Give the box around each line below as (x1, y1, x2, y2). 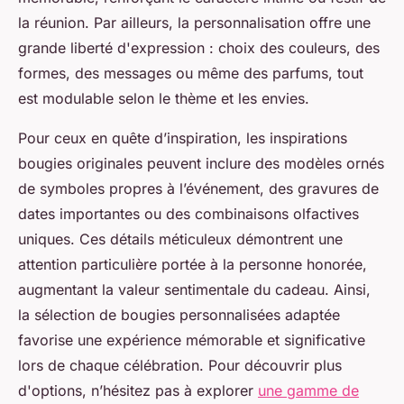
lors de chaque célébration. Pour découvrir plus (18, 356, 342, 375)
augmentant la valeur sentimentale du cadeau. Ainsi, (18, 280, 371, 299)
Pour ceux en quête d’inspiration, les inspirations (18, 129, 347, 148)
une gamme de (258, 381, 359, 400)
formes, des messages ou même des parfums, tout (18, 64, 363, 83)
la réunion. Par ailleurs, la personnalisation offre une (18, 14, 371, 32)
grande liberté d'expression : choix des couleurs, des (18, 39, 380, 58)
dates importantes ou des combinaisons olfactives (18, 205, 359, 224)
